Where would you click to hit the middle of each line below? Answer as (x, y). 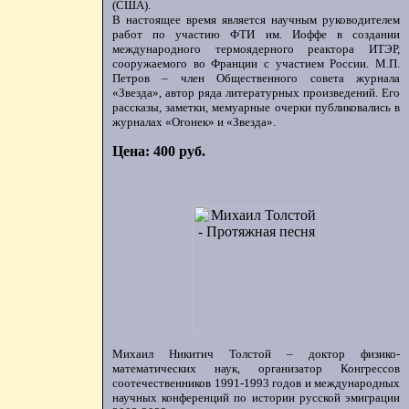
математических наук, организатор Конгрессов (256, 368)
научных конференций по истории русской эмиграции (256, 398)
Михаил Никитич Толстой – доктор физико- (256, 354)
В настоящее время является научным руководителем (256, 20)
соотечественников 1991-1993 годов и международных (256, 383)
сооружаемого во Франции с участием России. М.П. (256, 63)
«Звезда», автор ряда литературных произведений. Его (256, 93)
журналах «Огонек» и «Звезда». (194, 122)
